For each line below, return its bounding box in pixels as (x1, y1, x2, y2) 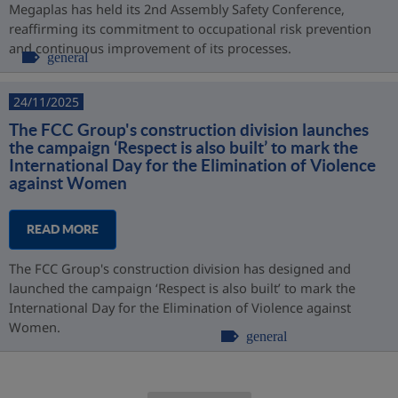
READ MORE (27, 222, 99, 236)
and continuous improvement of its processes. (9, 39, 291, 57)
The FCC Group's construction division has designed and (9, 259, 351, 277)
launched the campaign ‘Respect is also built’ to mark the (9, 279, 355, 297)
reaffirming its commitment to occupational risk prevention (9, 20, 371, 37)
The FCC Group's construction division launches (9, 120, 369, 139)
